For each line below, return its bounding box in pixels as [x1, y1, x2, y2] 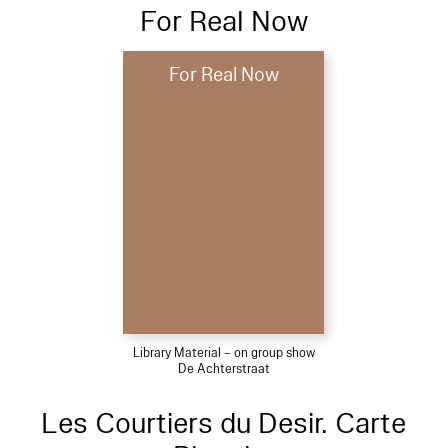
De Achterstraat [177, 360, 270, 377]
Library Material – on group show [132, 344, 315, 361]
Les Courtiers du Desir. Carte [41, 403, 407, 443]
